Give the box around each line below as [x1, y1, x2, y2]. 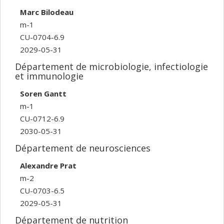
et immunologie [15, 70, 83, 82]
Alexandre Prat [20, 160, 76, 170]
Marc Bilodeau [20, 6, 73, 17]
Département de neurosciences [15, 142, 150, 154]
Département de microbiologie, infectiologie [15, 60, 208, 72]
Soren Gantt [20, 88, 66, 98]
